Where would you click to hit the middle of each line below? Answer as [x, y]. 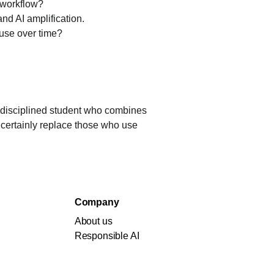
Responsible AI [107, 236]
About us [93, 221]
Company [97, 202]
